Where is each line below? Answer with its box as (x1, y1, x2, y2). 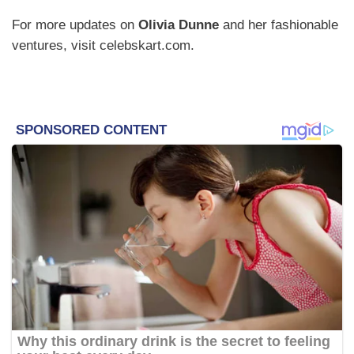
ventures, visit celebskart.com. (12, 37, 194, 53)
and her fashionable (219, 17, 338, 32)
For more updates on (12, 17, 138, 32)
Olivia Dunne (138, 17, 219, 32)
